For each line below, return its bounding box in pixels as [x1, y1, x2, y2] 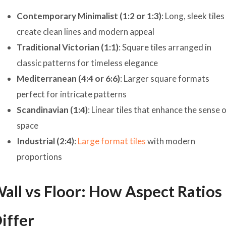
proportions [17, 151, 63, 162]
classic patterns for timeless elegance [17, 57, 158, 68]
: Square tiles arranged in [119, 41, 212, 52]
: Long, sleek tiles [161, 10, 225, 21]
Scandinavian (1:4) [17, 104, 88, 115]
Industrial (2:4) [17, 135, 75, 146]
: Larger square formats [120, 73, 210, 84]
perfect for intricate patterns [17, 88, 127, 99]
